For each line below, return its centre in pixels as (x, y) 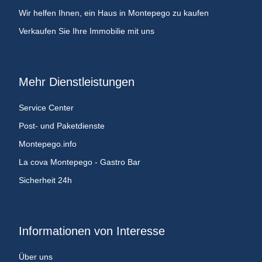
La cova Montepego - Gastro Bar (80, 162)
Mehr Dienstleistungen (77, 82)
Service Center (46, 107)
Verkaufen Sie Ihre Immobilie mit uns (87, 31)
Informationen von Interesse (92, 231)
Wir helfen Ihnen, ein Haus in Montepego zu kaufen (114, 13)
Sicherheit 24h (45, 180)
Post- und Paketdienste (62, 125)
